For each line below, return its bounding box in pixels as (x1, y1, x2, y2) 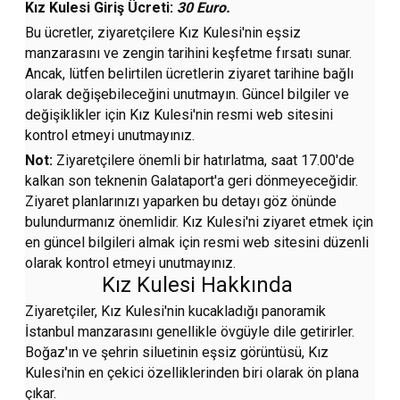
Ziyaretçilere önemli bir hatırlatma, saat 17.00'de (53, 152, 355, 170)
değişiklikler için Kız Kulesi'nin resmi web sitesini (25, 106, 334, 124)
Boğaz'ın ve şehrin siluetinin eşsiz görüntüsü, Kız (25, 344, 329, 362)
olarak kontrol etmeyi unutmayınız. (25, 254, 237, 272)
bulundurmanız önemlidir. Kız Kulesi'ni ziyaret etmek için (25, 213, 374, 231)
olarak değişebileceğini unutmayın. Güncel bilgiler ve (25, 86, 350, 104)
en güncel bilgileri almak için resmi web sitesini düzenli (25, 234, 370, 252)
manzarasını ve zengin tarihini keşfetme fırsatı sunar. (25, 45, 353, 62)
